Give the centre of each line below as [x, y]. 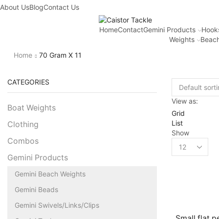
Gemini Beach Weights [50, 174]
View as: [185, 101]
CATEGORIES [28, 82]
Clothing [23, 124]
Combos [23, 141]
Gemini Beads [36, 189]
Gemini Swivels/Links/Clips [57, 205]
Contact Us [61, 7]
